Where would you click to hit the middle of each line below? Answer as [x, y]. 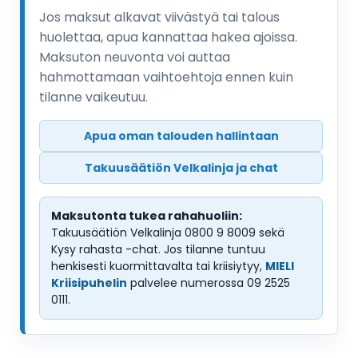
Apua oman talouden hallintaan [181, 136]
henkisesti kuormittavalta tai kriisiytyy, [158, 267]
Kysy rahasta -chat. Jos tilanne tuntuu [158, 250]
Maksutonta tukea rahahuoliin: [147, 216]
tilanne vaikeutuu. [93, 97]
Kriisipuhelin [89, 283]
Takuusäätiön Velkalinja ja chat [181, 168]
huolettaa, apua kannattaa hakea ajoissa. [168, 38]
